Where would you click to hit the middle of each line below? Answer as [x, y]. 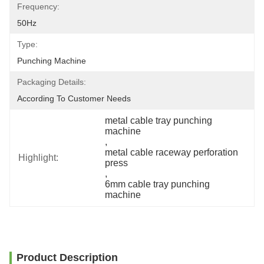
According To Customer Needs [74, 98]
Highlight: [38, 158]
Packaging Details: [52, 82]
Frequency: [38, 6]
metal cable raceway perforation [172, 152]
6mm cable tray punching [158, 184]
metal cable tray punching [159, 121]
